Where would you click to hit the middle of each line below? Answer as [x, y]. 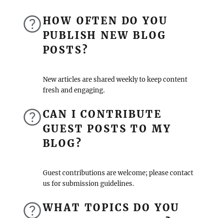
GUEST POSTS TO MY [107, 129]
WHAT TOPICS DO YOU [111, 207]
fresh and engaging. [73, 91]
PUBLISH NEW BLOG [104, 36]
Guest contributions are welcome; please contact [118, 173]
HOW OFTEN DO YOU [105, 21]
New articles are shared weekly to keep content [115, 80]
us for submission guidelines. [88, 184]
